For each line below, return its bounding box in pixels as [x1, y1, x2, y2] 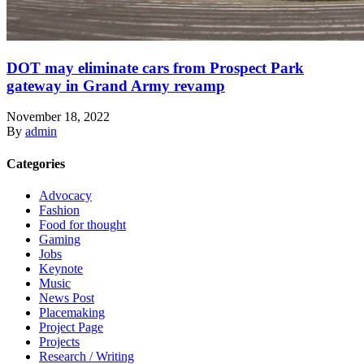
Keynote [39, 261, 83, 275]
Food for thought [39, 217, 126, 232]
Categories [6, 156, 65, 171]
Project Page [39, 319, 103, 334]
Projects [39, 334, 80, 349]
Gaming [39, 232, 80, 246]
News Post [39, 290, 94, 305]
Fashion [39, 202, 80, 217]
